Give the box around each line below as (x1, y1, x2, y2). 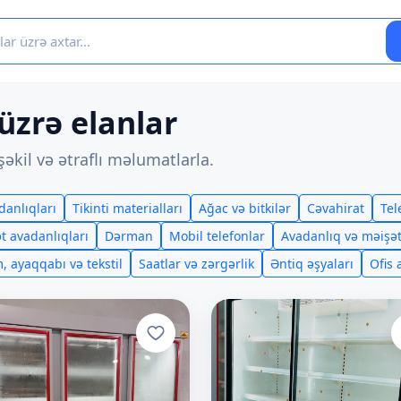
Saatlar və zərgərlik (139, 255, 254, 272)
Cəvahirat (307, 200, 364, 217)
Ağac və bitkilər (199, 200, 291, 217)
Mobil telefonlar (169, 227, 265, 244)
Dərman (105, 227, 153, 244)
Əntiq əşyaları (270, 255, 354, 272)
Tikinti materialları (73, 200, 183, 217)
